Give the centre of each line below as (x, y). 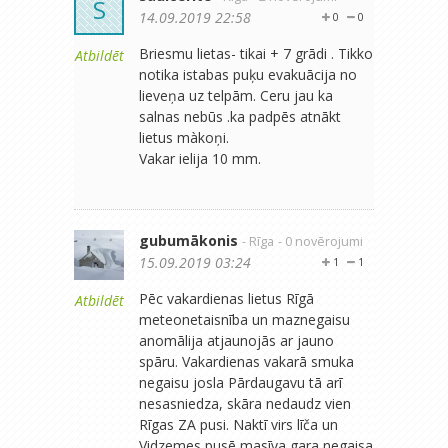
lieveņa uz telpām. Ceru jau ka (236, 95)
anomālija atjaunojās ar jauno (236, 340)
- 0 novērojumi (320, 241)
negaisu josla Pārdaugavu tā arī (240, 382)
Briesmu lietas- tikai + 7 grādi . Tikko (256, 53)
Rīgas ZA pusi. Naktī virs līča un (238, 424)
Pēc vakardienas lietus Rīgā (226, 298)
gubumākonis (188, 240)
